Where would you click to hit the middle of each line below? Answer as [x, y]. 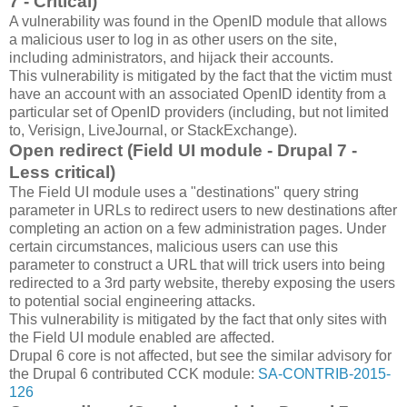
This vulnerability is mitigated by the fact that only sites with [198, 320]
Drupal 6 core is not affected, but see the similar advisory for [200, 356]
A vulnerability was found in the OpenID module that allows [198, 22]
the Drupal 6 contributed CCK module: [134, 374]
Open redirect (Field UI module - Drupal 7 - [183, 151]
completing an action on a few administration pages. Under [198, 229]
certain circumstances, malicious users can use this [174, 247]
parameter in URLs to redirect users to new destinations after [203, 211]
